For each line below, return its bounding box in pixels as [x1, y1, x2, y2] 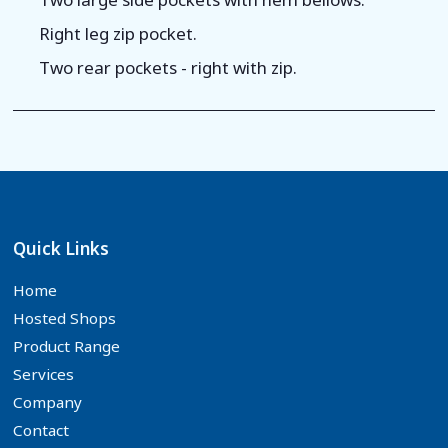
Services [13, 363, 75, 384]
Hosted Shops [13, 307, 117, 328]
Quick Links [13, 236, 110, 260]
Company [13, 391, 83, 412]
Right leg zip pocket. [38, 21, 197, 45]
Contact [13, 419, 70, 440]
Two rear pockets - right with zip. [38, 55, 297, 79]
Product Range [13, 335, 121, 356]
